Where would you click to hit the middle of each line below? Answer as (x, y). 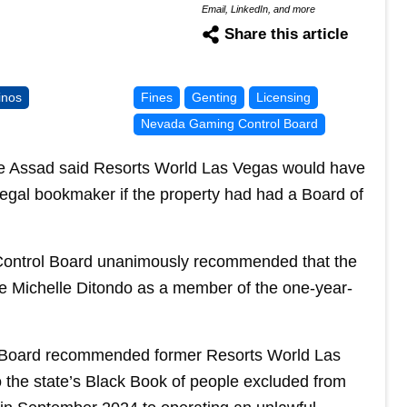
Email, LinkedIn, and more (258, 9)
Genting (214, 97)
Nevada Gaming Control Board (229, 124)
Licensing (283, 97)
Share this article (286, 34)
